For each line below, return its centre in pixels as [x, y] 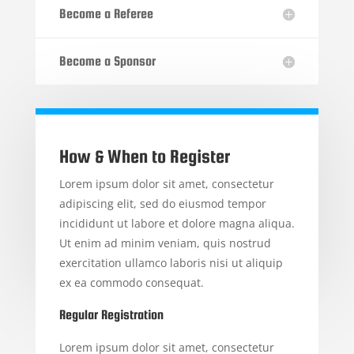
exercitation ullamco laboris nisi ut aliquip [171, 263]
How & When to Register [144, 156]
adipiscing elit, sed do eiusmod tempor [162, 204]
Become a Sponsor [107, 62]
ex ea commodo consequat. [131, 283]
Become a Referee [106, 14]
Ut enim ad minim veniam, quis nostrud [165, 243]
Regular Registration [111, 315]
